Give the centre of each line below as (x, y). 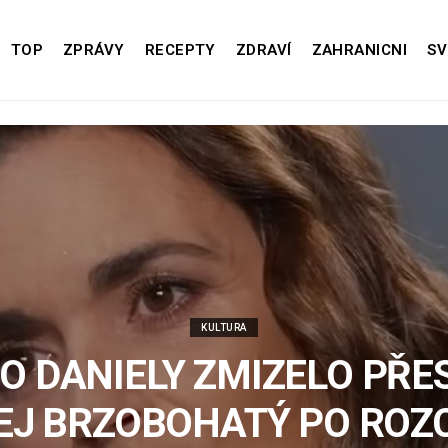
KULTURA (224, 327)
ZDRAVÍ (263, 50)
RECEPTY (180, 50)
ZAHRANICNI (359, 50)
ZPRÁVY (94, 50)
